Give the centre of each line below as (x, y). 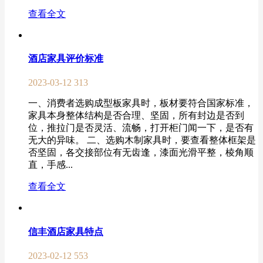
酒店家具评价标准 (66, 59)
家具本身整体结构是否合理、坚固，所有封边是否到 (136, 116)
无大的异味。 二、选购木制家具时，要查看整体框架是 (142, 140)
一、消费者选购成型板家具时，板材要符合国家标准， (141, 103)
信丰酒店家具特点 (66, 231)
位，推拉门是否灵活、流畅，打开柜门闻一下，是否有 (141, 128)
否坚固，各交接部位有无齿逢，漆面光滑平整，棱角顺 (141, 153)
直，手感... (50, 165)
